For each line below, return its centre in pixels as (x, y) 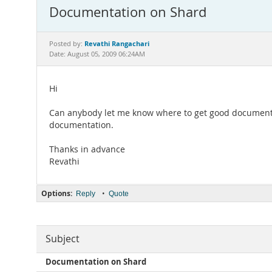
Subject (63, 239)
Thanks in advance (87, 149)
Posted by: (67, 44)
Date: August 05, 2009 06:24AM (97, 54)
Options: (57, 193)
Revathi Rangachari (117, 43)
